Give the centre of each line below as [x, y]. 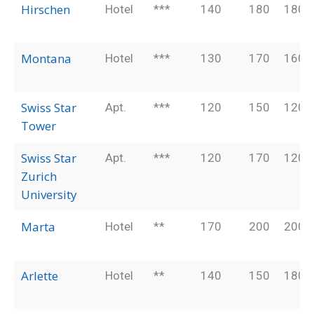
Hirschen [45, 10]
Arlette [39, 276]
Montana [46, 59]
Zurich [39, 177]
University [49, 195]
